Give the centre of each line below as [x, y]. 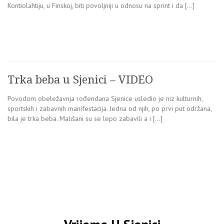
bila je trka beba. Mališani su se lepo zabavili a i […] [85, 119]
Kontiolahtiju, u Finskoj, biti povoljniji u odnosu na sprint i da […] [101, 6]
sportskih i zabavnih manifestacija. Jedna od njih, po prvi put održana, [109, 109]
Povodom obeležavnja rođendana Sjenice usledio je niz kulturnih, [105, 99]
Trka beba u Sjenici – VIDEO [80, 80]
